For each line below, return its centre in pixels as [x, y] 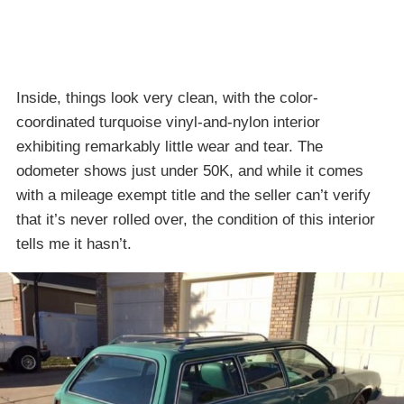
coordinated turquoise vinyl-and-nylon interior [168, 122]
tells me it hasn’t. [74, 243]
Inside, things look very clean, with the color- [167, 97]
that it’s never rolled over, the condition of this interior [196, 219]
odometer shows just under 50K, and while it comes [190, 170]
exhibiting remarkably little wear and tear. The [170, 146]
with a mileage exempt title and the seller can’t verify [193, 195]
